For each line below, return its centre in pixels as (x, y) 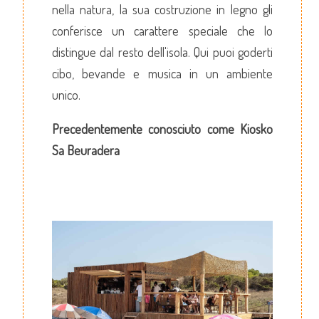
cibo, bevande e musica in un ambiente (162, 73)
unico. (66, 94)
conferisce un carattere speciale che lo (162, 30)
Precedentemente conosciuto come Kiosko (162, 129)
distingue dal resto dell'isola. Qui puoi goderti (162, 52)
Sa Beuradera (86, 150)
